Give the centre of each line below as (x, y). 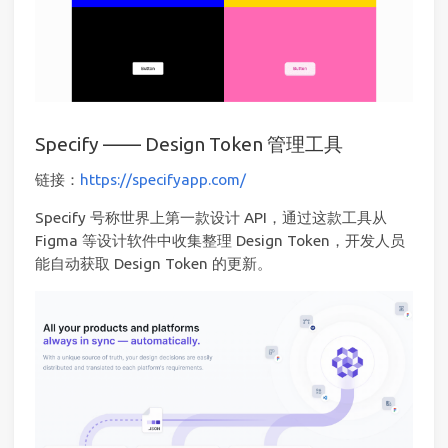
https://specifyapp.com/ (163, 179)
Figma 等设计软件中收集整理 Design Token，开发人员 (220, 241)
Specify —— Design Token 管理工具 (189, 144)
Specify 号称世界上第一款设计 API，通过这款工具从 (211, 218)
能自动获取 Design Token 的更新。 (153, 264)
